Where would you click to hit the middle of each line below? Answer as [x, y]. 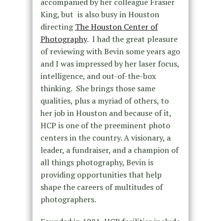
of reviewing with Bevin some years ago [110, 52]
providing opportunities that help [101, 175]
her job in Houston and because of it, [106, 113]
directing [57, 27]
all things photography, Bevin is [97, 163]
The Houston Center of [116, 27]
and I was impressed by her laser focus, [110, 64]
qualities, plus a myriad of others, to [104, 101]
